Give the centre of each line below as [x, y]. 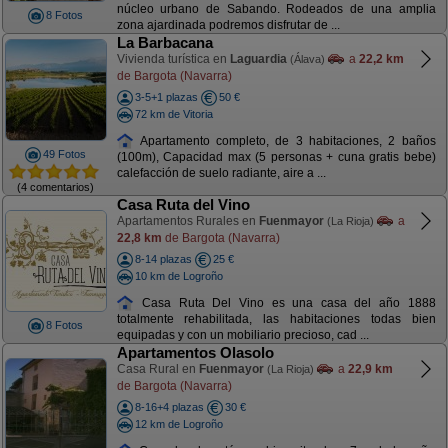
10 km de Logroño [178, 275]
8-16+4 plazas [169, 407]
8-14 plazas [163, 259]
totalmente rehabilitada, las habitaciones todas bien [276, 319]
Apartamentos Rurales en [187, 221]
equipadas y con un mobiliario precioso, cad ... [242, 335]
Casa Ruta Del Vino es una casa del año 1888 [285, 302]
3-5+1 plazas [166, 97]
